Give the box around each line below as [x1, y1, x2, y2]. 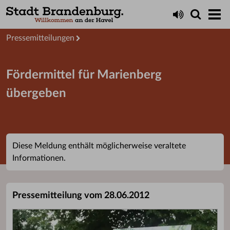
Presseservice [6, 15, 55, 24]
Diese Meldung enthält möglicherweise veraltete [12, 142, 186, 150]
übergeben [6, 87, 66, 100]
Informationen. [12, 154, 66, 162]
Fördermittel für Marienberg [6, 69, 162, 81]
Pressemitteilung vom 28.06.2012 [12, 191, 149, 200]
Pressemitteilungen [6, 34, 74, 42]
